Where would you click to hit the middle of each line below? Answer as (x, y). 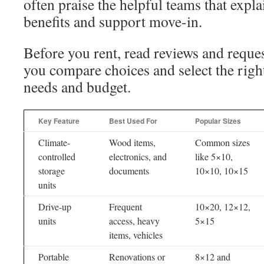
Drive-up (55, 207)
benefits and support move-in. (113, 21)
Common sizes (222, 142)
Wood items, (132, 142)
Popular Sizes (218, 121)
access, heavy (134, 221)
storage (52, 171)
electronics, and (138, 156)
